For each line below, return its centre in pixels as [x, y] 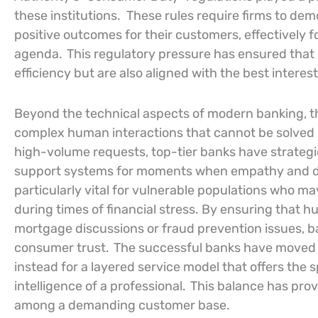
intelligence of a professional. [100, 286]
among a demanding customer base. [122, 305]
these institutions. [67, 16]
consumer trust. [63, 248]
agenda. [38, 54]
